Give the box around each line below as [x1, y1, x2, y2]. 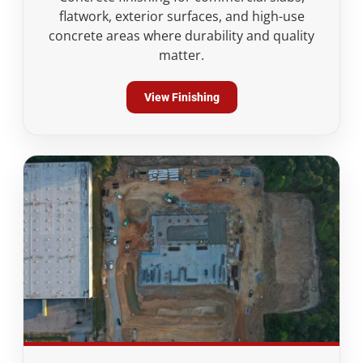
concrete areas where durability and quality [49, 27, 314, 45]
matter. [159, 46, 204, 64]
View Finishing [143, 91, 220, 104]
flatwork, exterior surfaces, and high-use [58, 7, 305, 25]
